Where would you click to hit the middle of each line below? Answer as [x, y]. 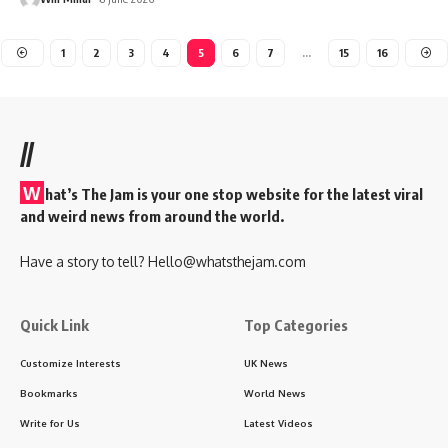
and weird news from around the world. [152, 215]
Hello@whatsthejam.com [226, 261]
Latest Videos [278, 422]
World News [275, 392]
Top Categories [296, 324]
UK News [266, 362]
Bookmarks [49, 392]
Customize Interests [70, 362]
